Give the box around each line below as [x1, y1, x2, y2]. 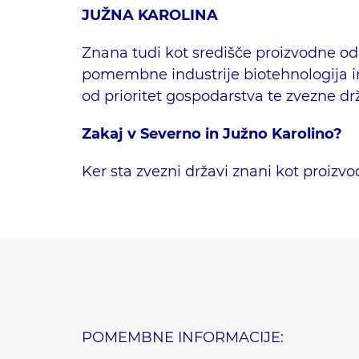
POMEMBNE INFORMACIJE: [82, 328, 284, 346]
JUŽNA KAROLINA [82, 6, 218, 24]
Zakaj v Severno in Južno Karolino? [82, 124, 342, 143]
